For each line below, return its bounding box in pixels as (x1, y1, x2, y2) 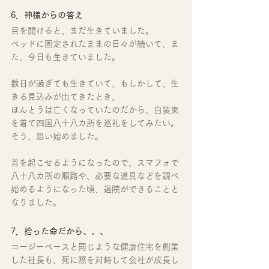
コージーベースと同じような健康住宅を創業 (11, 243, 179, 252)
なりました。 (11, 198, 61, 207)
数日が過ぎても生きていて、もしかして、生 (11, 79, 179, 88)
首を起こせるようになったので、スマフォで (11, 159, 179, 168)
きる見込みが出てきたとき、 (11, 92, 120, 101)
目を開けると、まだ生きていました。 (11, 26, 154, 35)
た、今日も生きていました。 (11, 53, 120, 62)
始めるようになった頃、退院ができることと (11, 185, 179, 194)
